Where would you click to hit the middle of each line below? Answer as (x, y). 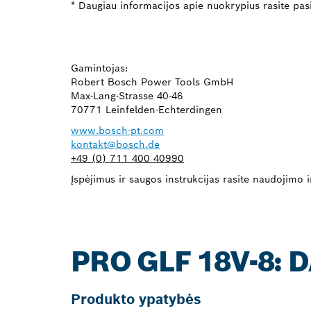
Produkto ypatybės (136, 299)
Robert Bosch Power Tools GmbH (152, 82)
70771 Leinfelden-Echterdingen (146, 109)
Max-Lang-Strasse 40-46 (127, 95)
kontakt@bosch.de (115, 144)
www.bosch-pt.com (117, 130)
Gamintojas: (99, 68)
